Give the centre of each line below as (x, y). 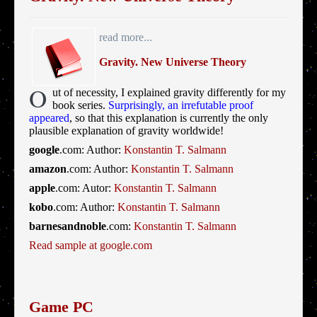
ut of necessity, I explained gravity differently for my (169, 93)
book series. (80, 105)
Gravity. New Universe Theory (173, 62)
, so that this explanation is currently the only (169, 118)
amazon (48, 169)
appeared (49, 118)
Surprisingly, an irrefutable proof (181, 105)
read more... (126, 38)
